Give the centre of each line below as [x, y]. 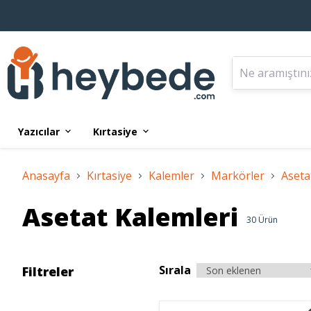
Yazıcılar [39, 131]
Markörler [238, 176]
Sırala [175, 270]
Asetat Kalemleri [130, 217]
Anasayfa [46, 176]
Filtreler [48, 271]
